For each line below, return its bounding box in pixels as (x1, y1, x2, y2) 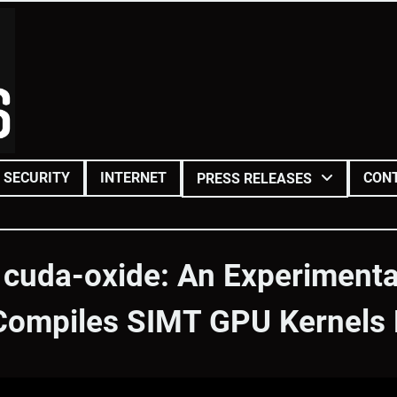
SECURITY (4, 168, 70, 186)
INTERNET (100, 168, 167, 186)
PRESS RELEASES (197, 169, 312, 187)
